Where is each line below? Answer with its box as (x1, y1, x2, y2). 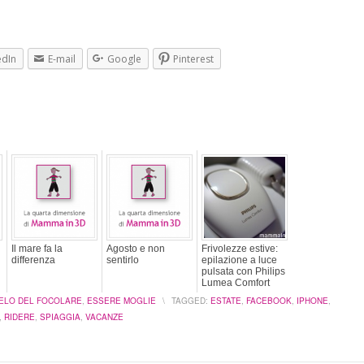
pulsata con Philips (201, 265, 285, 277)
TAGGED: (171, 294, 208, 306)
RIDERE (4, 310, 35, 323)
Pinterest (173, 52, 214, 66)
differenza (11, 253, 55, 266)
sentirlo (106, 253, 139, 266)
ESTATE (210, 294, 241, 306)
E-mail (48, 52, 76, 66)
